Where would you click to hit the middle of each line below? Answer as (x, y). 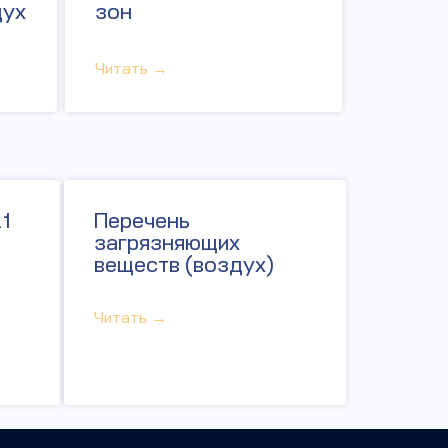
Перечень (141, 220)
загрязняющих (167, 242)
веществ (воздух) (184, 264)
